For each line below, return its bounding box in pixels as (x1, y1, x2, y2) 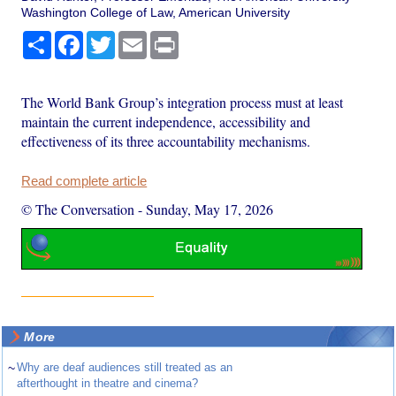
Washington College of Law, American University (21, 4, 291, 19)
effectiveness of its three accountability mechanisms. (21, 131, 311, 150)
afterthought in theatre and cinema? (17, 377, 199, 391)
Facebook (83, 30, 140, 45)
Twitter (115, 30, 153, 45)
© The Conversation (21, 199, 135, 218)
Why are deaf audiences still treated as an (17, 361, 233, 375)
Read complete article (21, 173, 148, 188)
